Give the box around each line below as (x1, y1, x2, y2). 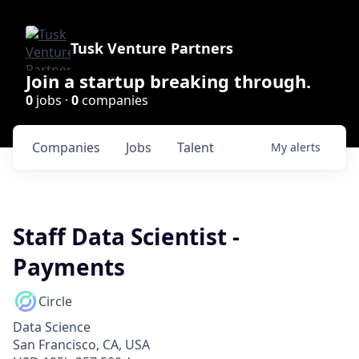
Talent (177, 139, 214, 156)
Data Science (13, 318, 91, 336)
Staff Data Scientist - (13, 221, 240, 252)
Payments (13, 252, 125, 282)
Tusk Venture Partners (71, 38, 233, 58)
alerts (290, 139, 321, 155)
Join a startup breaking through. (26, 69, 311, 93)
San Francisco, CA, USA (13, 336, 150, 353)
